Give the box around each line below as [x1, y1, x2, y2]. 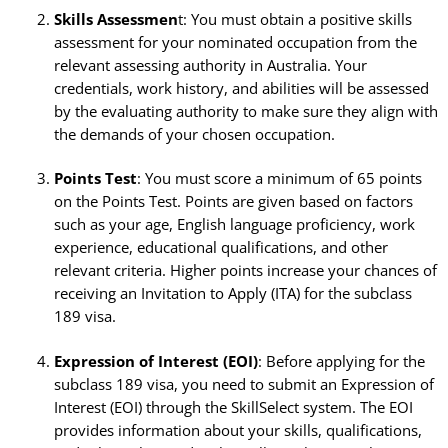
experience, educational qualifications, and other [53, 237, 388, 258]
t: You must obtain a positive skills [177, 8, 412, 29]
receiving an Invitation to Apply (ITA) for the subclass [53, 283, 412, 304]
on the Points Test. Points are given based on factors [53, 191, 413, 212]
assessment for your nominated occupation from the [53, 31, 417, 52]
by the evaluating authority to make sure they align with [53, 100, 438, 121]
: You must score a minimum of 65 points [136, 168, 422, 189]
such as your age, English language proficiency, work [53, 214, 415, 235]
